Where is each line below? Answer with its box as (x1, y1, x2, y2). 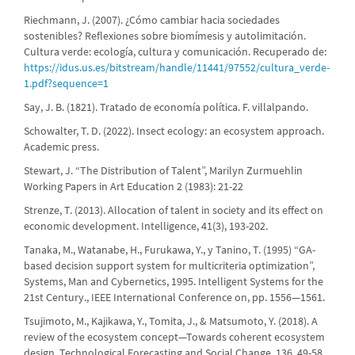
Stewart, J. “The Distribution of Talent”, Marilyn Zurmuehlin (24, 162, 303, 177)
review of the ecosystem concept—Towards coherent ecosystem (24, 329, 325, 344)
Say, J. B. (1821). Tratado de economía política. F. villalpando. (24, 99, 308, 114)
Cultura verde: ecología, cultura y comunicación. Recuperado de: (24, 44, 326, 59)
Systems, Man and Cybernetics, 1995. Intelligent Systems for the (24, 273, 323, 288)
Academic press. (24, 139, 99, 154)
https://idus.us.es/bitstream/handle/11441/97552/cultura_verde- (24, 59, 330, 74)
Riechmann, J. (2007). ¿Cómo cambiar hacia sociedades (24, 12, 280, 27)
